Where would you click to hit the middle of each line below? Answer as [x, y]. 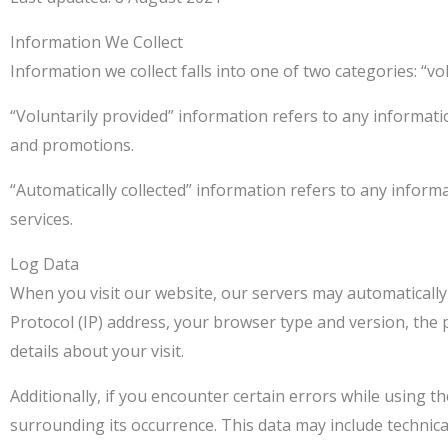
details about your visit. [97, 351]
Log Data [44, 264]
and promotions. [72, 145]
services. [41, 219]
